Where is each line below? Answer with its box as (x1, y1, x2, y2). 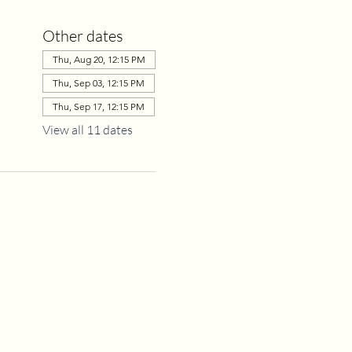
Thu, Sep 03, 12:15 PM (52, 77, 145, 89)
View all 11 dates (42, 122, 133, 137)
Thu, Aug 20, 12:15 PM (52, 53, 145, 65)
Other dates (42, 26, 123, 46)
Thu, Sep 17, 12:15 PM (52, 101, 145, 112)
